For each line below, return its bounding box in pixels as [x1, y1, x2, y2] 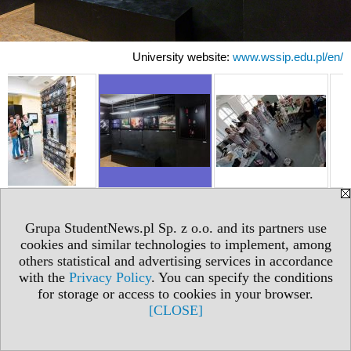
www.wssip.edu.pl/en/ [233, 49, 343, 63]
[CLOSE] [148, 302, 203, 318]
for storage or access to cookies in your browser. [38, 286, 313, 302]
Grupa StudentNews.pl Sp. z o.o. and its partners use [24, 220, 327, 236]
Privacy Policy [68, 270, 151, 285]
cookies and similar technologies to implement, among [20, 237, 331, 252]
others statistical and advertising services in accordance [18, 253, 333, 269]
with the [18, 270, 69, 285]
